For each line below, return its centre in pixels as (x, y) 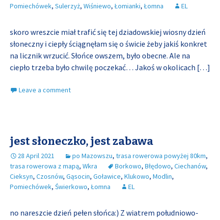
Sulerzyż (68, 6)
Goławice (107, 176)
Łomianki (127, 6)
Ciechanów (190, 166)
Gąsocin (78, 176)
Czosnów (50, 176)
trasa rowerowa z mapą (44, 166)
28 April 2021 (36, 156)
